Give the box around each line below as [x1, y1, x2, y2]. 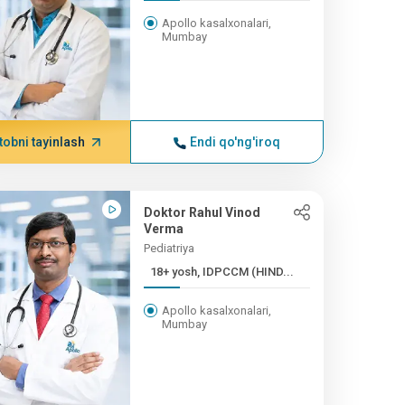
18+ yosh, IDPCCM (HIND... [149, 265, 294, 278]
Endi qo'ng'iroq [189, 135, 280, 149]
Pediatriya [143, 241, 194, 255]
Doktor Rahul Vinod [143, 205, 260, 220]
